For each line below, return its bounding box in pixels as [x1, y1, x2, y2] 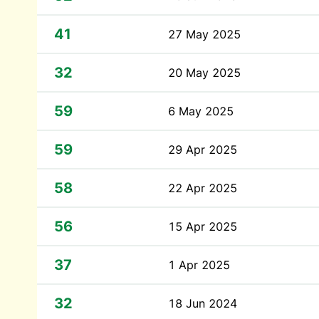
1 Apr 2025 [168, 258, 230, 272]
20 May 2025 [168, 66, 241, 80]
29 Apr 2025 [168, 142, 237, 157]
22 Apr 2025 [168, 181, 237, 195]
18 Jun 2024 [168, 296, 237, 310]
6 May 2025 [168, 104, 234, 118]
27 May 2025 [168, 27, 241, 41]
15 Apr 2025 [168, 219, 237, 234]
